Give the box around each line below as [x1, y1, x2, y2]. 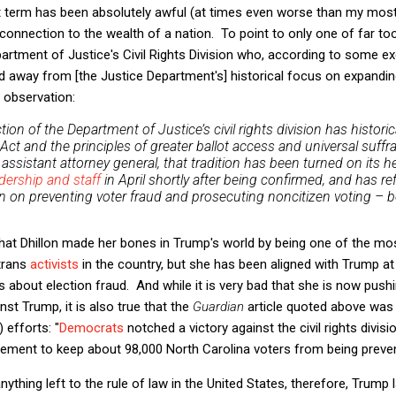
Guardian [193, 298, 244, 315]
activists [30, 255, 79, 272]
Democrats [59, 319, 124, 336]
